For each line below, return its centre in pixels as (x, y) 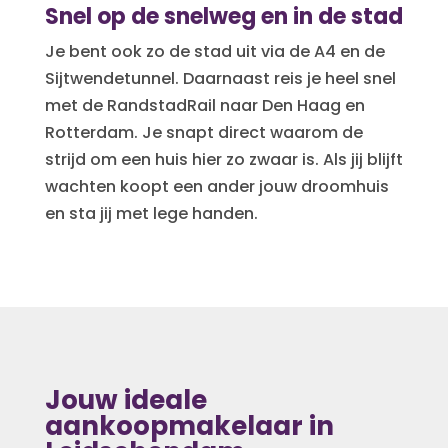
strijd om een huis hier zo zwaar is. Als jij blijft (223, 159)
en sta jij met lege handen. (151, 213)
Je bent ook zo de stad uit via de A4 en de (214, 51)
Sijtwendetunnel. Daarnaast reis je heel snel (220, 78)
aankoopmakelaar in (189, 425)
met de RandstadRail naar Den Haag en (204, 105)
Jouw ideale (125, 399)
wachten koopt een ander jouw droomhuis (216, 186)
